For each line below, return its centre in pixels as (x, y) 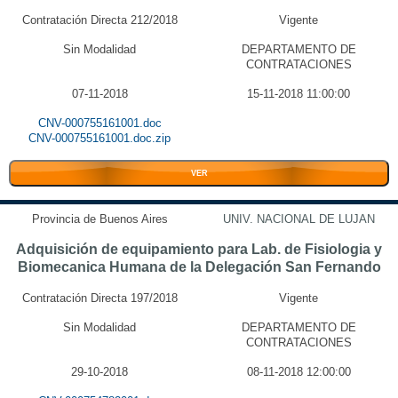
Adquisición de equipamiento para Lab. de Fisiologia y (199, 249)
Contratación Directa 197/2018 (99, 298)
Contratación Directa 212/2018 (99, 20)
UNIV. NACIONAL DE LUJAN (298, 219)
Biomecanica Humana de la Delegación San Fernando (199, 267)
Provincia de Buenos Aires (99, 219)
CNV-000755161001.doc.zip (99, 138)
